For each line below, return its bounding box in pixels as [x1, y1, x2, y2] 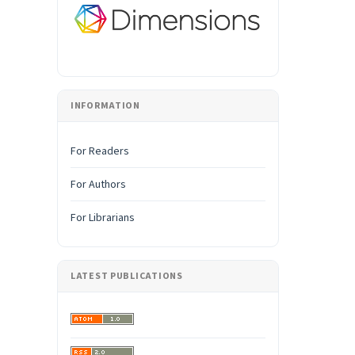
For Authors [71, 176, 126, 193]
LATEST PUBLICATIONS [71, 269, 183, 283]
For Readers [71, 143, 129, 159]
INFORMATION [71, 98, 140, 113]
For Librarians [71, 209, 135, 226]
